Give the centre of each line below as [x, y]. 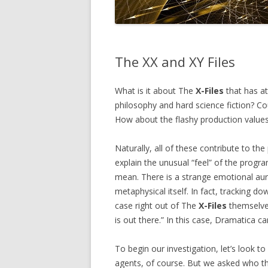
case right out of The [157, 205]
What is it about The [155, 90]
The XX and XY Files [175, 61]
